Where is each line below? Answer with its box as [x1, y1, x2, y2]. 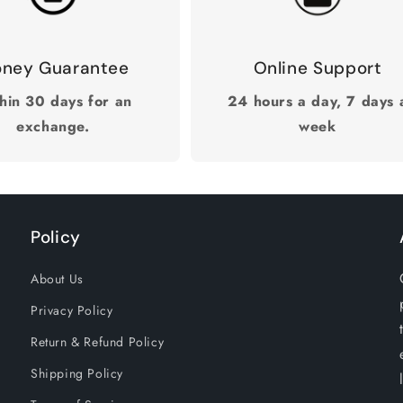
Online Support [253, 57, 382, 80]
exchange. [16, 116, 90, 138]
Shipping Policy [31, 364, 123, 383]
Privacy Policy [31, 301, 113, 320]
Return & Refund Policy [31, 333, 165, 352]
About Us [31, 270, 84, 289]
